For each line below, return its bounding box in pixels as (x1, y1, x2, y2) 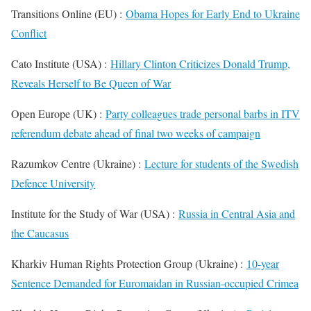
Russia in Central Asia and (178, 206, 295, 221)
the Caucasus (11, 226, 69, 240)
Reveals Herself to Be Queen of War (11, 76, 171, 90)
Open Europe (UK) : (11, 106, 106, 121)
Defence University (11, 176, 95, 190)
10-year (246, 256, 279, 271)
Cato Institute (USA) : (11, 56, 110, 71)
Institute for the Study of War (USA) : (11, 206, 178, 221)
